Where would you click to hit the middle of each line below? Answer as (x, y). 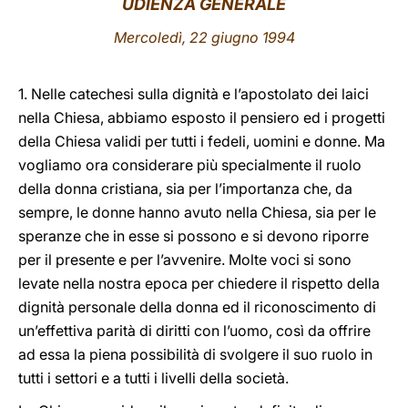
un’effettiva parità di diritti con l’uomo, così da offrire (194, 331)
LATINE (312, 31)
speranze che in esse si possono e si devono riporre (194, 236)
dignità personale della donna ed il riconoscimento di (197, 307)
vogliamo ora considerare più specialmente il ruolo (190, 165)
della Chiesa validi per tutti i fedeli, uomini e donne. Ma (202, 141)
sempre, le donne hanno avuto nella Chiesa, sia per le (197, 212)
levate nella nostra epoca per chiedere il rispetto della (199, 283)
